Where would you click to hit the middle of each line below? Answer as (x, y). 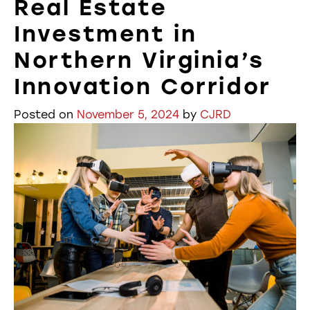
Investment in (106, 34)
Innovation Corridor (143, 86)
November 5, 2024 (128, 115)
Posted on (45, 115)
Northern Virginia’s (139, 60)
